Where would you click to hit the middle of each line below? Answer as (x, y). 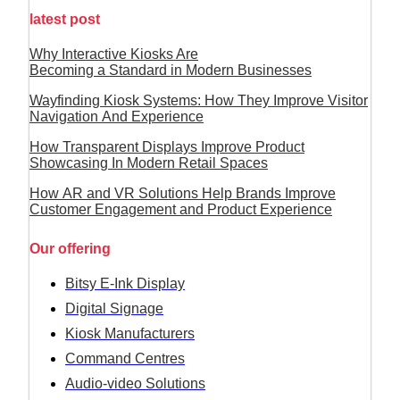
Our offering (70, 249)
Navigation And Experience (117, 116)
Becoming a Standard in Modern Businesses (171, 70)
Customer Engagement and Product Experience (181, 209)
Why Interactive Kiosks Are (114, 54)
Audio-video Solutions (135, 384)
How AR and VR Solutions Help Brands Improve (183, 193)
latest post (65, 19)
